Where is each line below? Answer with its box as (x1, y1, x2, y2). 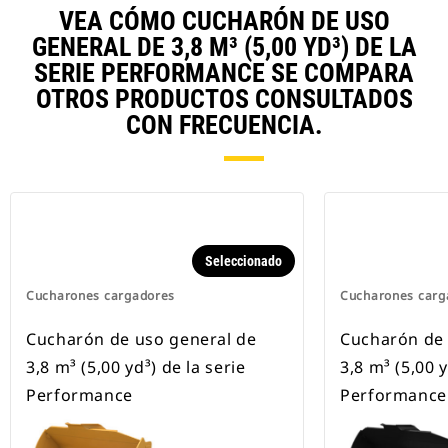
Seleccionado (205, 253, 282, 270)
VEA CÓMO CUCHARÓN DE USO (58, 6, 390, 37)
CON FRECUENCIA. (125, 110, 323, 141)
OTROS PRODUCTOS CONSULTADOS (35, 84, 413, 115)
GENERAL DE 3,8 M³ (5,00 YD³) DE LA (31, 32, 417, 63)
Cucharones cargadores (26, 287, 176, 305)
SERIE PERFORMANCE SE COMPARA (34, 58, 414, 89)
